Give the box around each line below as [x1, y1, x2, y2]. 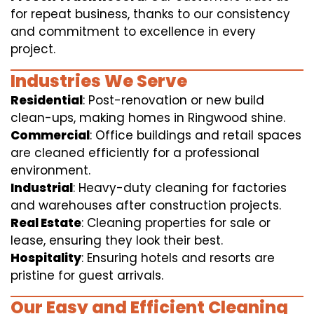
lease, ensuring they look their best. [11, 232, 223, 250]
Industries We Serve [11, 69, 187, 93]
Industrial [11, 179, 73, 197]
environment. [11, 162, 90, 179]
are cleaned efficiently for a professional [11, 144, 259, 162]
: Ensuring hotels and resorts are [81, 250, 275, 267]
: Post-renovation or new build [83, 92, 264, 109]
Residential [11, 92, 83, 109]
